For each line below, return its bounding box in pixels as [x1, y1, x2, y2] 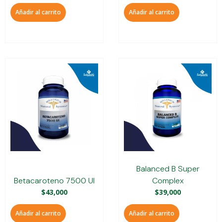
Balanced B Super [136, 163, 200, 174]
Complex [152, 175, 184, 186]
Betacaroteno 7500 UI [14, 175, 95, 186]
